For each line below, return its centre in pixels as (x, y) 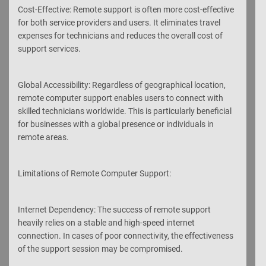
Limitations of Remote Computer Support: (94, 173)
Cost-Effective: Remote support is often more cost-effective (126, 9)
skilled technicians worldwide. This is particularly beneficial (125, 111)
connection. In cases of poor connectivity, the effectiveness (126, 235)
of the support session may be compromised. (100, 248)
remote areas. (43, 137)
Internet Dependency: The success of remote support (114, 209)
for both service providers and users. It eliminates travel (119, 22)
